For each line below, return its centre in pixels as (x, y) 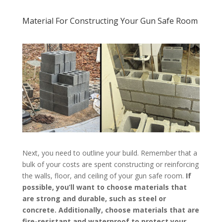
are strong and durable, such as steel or (94, 199)
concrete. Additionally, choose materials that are (111, 210)
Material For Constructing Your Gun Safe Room (110, 21)
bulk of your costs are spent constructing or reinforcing (110, 165)
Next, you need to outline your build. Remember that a (110, 153)
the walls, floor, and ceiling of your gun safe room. (104, 176)
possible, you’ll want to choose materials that (104, 187)
